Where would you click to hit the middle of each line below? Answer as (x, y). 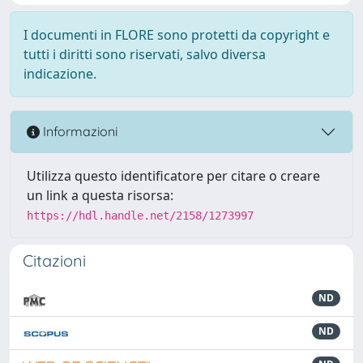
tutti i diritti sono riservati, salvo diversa (145, 54)
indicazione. (60, 73)
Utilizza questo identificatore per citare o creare (173, 175)
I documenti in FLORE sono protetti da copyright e (177, 34)
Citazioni (54, 260)
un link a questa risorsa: (100, 195)
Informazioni (79, 132)
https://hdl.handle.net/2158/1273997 (140, 215)
